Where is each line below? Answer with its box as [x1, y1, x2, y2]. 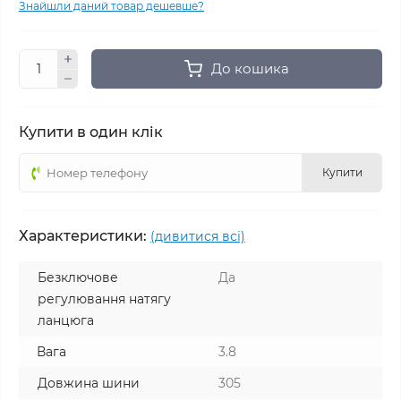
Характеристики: [19, 227, 147, 244]
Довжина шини [38, 375, 140, 391]
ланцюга [38, 312, 94, 328]
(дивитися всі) [150, 228, 245, 244]
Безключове [38, 269, 118, 286]
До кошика [211, 60, 289, 77]
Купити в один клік [19, 124, 163, 141]
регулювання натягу [38, 291, 171, 307]
